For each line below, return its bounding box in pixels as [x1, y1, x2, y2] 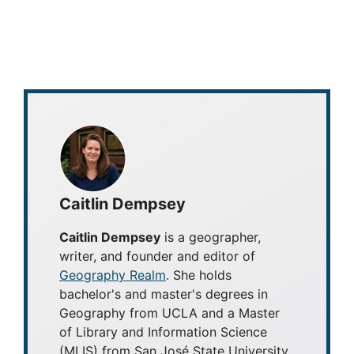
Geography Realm [59, 266, 166, 283]
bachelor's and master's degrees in [59, 285, 268, 302]
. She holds [166, 266, 232, 283]
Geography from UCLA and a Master [59, 304, 280, 321]
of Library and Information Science [59, 323, 267, 340]
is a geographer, [160, 228, 261, 245]
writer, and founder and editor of [59, 247, 255, 264]
